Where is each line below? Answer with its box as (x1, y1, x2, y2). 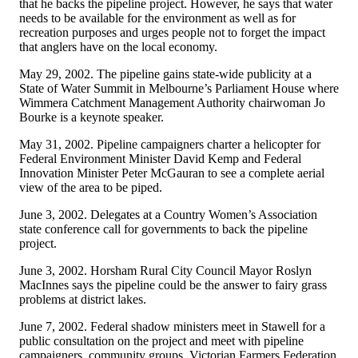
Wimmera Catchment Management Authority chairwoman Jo (19, 95, 325, 109)
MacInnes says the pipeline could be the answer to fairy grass (19, 277, 327, 292)
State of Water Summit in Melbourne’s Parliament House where (19, 81, 339, 95)
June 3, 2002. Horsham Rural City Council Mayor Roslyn (19, 263, 312, 277)
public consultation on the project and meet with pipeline (19, 333, 304, 348)
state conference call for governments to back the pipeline (19, 221, 308, 236)
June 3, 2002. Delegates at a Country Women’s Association (19, 207, 317, 221)
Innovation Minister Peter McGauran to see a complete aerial (19, 165, 324, 180)
